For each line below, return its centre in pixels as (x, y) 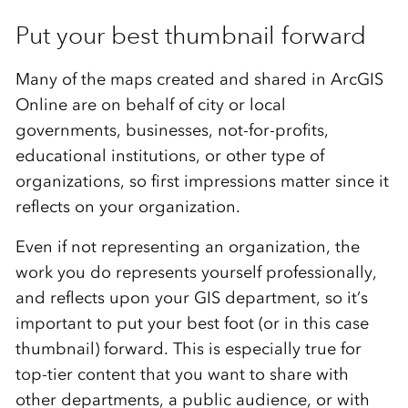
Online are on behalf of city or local (150, 104)
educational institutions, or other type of (169, 155)
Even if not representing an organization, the (187, 246)
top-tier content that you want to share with (182, 374)
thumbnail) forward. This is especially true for (188, 348)
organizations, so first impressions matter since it (202, 181)
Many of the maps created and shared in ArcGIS (199, 79)
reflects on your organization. (127, 206)
